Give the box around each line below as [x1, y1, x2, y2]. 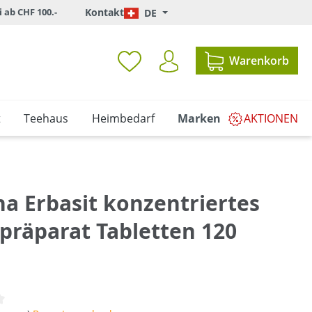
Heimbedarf [91, 111, 155, 127]
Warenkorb [229, 52, 289, 68]
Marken [177, 111, 221, 127]
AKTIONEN [243, 111, 298, 127]
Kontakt [85, 6, 124, 19]
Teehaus [24, 111, 69, 127]
